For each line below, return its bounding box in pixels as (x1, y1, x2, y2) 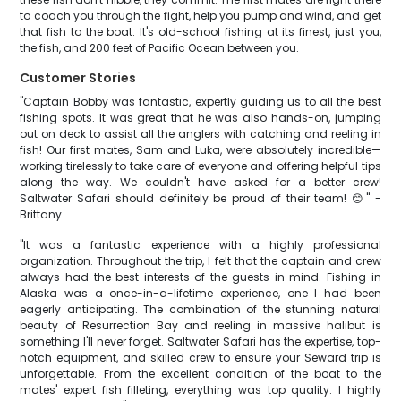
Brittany (20, 207, 63, 222)
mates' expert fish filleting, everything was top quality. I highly (20, 382, 381, 397)
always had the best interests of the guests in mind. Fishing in (20, 269, 381, 285)
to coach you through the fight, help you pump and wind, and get (20, 8, 381, 23)
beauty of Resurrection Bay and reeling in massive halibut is (20, 318, 381, 333)
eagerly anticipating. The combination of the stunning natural (20, 302, 381, 317)
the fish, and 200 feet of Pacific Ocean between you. (20, 40, 300, 55)
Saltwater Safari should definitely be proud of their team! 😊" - (20, 191, 381, 206)
